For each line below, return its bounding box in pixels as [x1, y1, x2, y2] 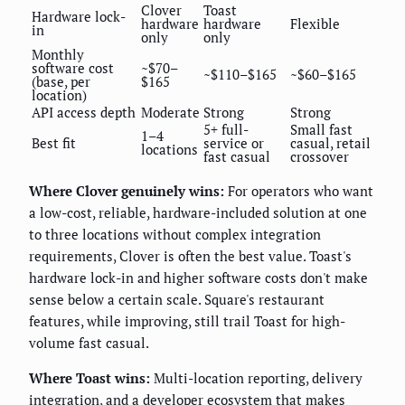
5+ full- [203, 119, 249, 138]
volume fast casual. [29, 333, 149, 352]
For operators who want [224, 181, 373, 200]
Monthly [32, 44, 84, 63]
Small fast [290, 119, 353, 138]
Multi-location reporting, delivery [150, 368, 363, 387]
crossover [290, 146, 349, 165]
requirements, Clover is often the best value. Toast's [29, 246, 352, 265]
